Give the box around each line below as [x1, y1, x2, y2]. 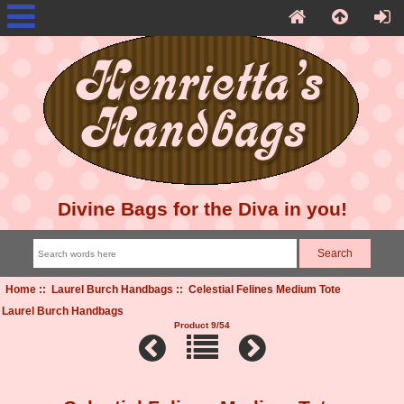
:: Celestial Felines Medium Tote [172, 282, 341, 295]
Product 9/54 [174, 319, 230, 330]
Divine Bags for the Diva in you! [57, 198, 347, 219]
